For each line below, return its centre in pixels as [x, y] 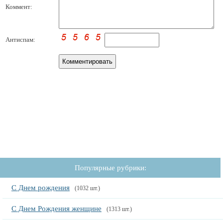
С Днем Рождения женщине [56, 209]
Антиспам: [20, 40]
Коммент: [19, 7]
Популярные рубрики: [110, 168]
